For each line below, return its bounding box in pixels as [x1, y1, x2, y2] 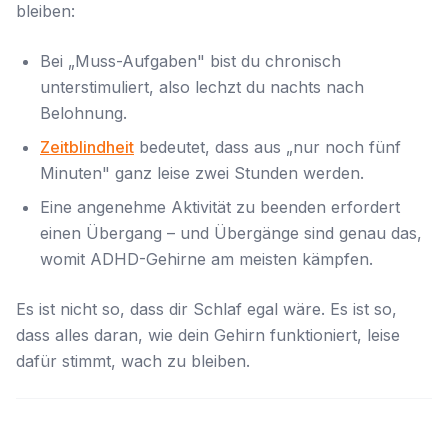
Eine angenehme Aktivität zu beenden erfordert [40, 197, 400, 217]
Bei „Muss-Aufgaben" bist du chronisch [40, 51, 341, 71]
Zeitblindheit [40, 137, 134, 157]
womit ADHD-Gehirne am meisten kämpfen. [40, 249, 373, 269]
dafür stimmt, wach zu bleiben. [16, 351, 250, 371]
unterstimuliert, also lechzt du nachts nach [40, 77, 364, 97]
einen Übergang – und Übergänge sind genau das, [40, 223, 422, 243]
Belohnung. [40, 103, 127, 123]
